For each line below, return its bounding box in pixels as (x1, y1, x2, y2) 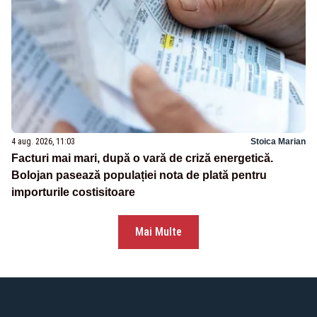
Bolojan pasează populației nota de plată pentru (11, 169, 267, 182)
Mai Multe (135, 225, 182, 239)
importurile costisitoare (11, 186, 135, 199)
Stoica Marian (250, 137, 306, 147)
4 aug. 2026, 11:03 (11, 137, 75, 147)
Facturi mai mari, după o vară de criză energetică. (11, 152, 273, 165)
